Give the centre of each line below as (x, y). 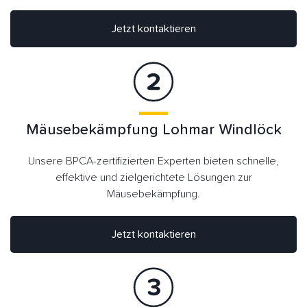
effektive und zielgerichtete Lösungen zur (153, 177)
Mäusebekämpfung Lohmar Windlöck (153, 130)
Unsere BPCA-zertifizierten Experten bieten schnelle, (153, 161)
